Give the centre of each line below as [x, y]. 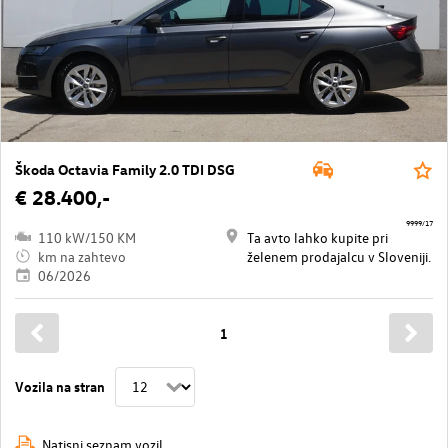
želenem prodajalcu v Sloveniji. [339, 256]
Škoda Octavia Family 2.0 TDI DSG [125, 169]
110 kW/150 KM [87, 237]
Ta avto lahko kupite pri [317, 237]
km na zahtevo [82, 256]
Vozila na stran [60, 386]
